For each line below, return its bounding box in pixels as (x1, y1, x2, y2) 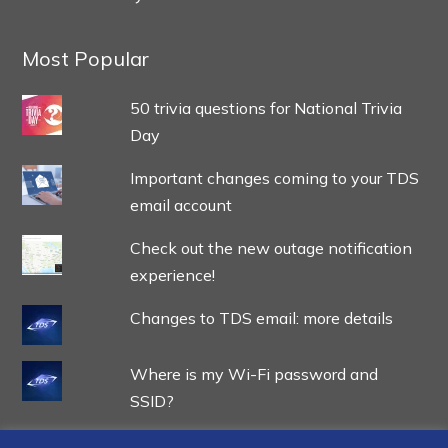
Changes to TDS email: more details (129, 307, 393, 328)
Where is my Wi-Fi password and (129, 363, 378, 384)
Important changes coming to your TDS (129, 167, 419, 188)
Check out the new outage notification (129, 237, 412, 258)
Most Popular (22, 45, 150, 71)
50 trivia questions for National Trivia (129, 97, 402, 118)
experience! (129, 264, 215, 285)
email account (129, 194, 232, 215)
